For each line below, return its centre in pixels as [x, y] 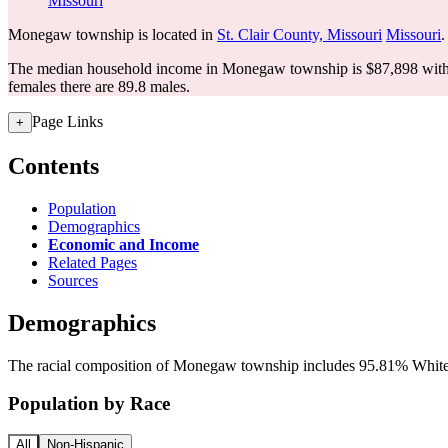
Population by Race [89, 404]
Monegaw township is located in [112, 34]
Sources [73, 280]
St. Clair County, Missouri [299, 34]
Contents [53, 165]
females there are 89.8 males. [99, 86]
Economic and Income [123, 244]
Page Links [67, 121]
